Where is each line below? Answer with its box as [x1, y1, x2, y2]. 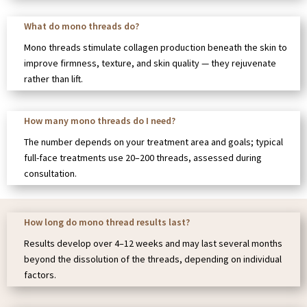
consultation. [24, 167, 77, 180]
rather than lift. [24, 72, 83, 85]
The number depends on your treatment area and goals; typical [24, 135, 283, 148]
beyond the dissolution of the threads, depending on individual [24, 252, 282, 265]
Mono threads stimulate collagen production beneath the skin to [24, 40, 287, 53]
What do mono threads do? [24, 19, 139, 32]
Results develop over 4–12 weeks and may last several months [24, 236, 282, 249]
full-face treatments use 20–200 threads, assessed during [24, 151, 262, 164]
